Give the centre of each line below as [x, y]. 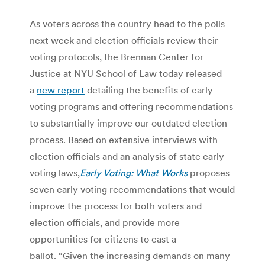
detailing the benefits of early [149, 90]
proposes [209, 172]
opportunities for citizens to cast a [103, 239]
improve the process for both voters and [116, 206]
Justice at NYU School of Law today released [126, 73]
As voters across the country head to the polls [127, 23]
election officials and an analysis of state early [127, 156]
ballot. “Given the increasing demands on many [130, 255]
